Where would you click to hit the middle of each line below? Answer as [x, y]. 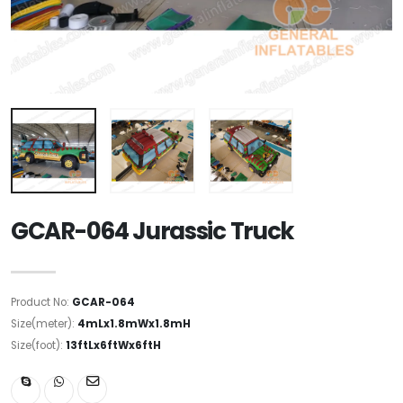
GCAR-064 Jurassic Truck [153, 231]
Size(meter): [44, 323]
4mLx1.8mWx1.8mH [134, 323]
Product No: [41, 302]
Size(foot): [38, 345]
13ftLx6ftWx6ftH [113, 345]
